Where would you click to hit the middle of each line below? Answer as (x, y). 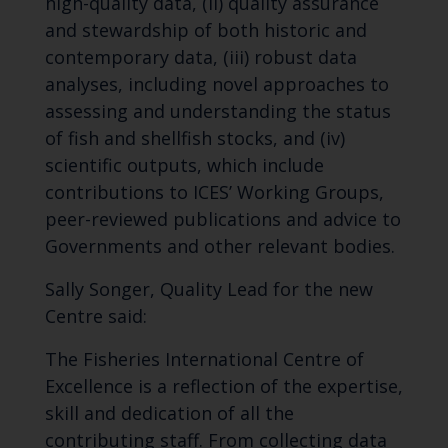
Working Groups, (307, 192)
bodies (361, 246)
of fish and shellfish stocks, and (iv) (194, 138)
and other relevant (247, 246)
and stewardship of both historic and (205, 30)
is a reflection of (207, 386)
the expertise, (340, 386)
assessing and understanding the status (217, 111)
